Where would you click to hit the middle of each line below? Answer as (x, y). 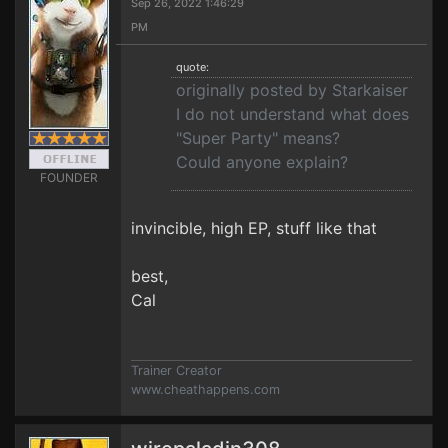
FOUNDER (68, 177)
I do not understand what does (292, 114)
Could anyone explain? (262, 162)
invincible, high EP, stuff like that (254, 228)
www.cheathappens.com (205, 389)
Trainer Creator (176, 370)
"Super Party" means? (258, 138)
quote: (192, 67)
